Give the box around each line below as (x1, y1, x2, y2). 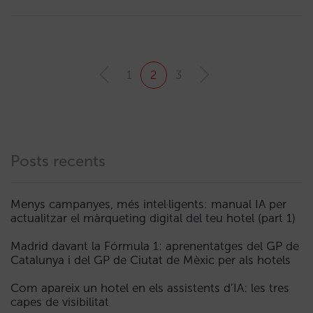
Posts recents (10, 152, 105, 170)
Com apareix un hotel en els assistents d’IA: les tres (10, 281, 289, 295)
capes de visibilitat (10, 295, 109, 309)
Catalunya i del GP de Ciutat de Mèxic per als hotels (10, 253, 291, 267)
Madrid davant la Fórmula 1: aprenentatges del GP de (10, 239, 299, 253)
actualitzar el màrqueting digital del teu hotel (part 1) (10, 211, 296, 225)
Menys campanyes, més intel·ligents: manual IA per (10, 197, 286, 211)
